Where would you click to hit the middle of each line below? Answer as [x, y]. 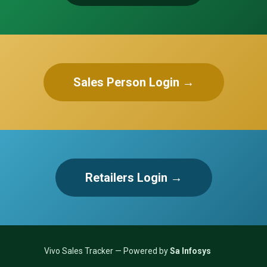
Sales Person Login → [133, 82]
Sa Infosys [190, 251]
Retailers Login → [133, 178]
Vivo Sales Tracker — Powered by [107, 251]
